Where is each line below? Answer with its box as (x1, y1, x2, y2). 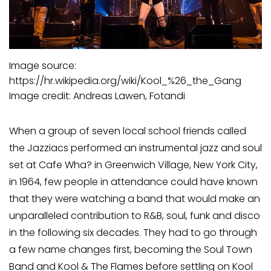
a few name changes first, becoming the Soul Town (9, 242, 252, 256)
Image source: (9, 58, 76, 73)
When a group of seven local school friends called (9, 123, 246, 138)
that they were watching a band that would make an (9, 191, 260, 206)
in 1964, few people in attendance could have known (9, 174, 258, 189)
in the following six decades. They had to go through (9, 225, 257, 240)
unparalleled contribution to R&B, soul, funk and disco (9, 208, 260, 223)
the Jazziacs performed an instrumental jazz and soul (9, 140, 262, 155)
